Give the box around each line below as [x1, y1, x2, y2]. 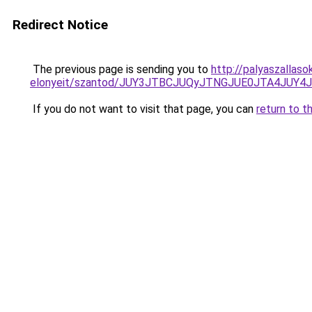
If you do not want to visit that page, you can [30, 102, 256, 116]
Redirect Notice [13, 17, 108, 33]
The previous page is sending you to [30, 63, 211, 76]
